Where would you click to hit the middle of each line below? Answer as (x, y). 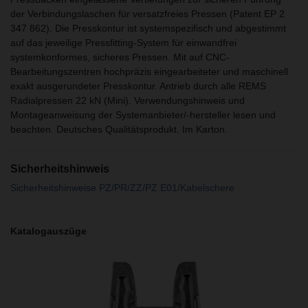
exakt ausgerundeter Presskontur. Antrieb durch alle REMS (138, 86)
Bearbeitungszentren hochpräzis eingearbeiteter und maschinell (149, 71)
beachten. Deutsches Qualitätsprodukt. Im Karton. (119, 129)
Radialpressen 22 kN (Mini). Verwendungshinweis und (128, 100)
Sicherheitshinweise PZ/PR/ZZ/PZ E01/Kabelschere (122, 187)
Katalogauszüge (48, 231)
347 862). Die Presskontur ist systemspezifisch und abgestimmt (148, 28)
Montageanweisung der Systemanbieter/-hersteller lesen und (143, 114)
